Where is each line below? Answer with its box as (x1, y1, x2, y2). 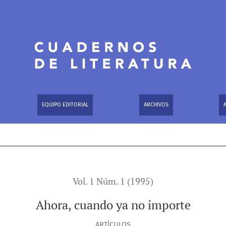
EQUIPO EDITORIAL (41, 101, 88, 108)
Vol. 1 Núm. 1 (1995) (73, 176, 153, 187)
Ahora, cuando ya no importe (35, 196, 191, 213)
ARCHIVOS (143, 101, 168, 108)
